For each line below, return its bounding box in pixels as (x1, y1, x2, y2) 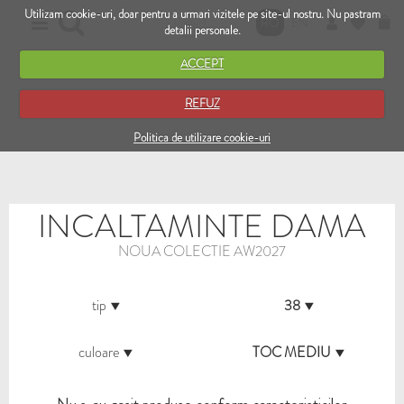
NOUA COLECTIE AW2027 (118, 241, 286, 262)
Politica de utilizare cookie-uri (133, 128, 271, 146)
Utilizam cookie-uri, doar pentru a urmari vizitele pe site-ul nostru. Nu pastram (23, 5, 381, 23)
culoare (78, 342, 119, 363)
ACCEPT (180, 55, 224, 72)
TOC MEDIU (252, 342, 331, 363)
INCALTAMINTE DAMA (38, 203, 366, 250)
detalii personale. (163, 21, 241, 39)
